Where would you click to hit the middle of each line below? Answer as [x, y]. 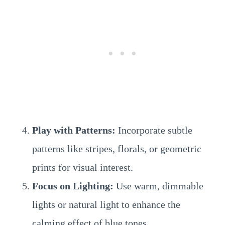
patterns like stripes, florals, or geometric [117, 149]
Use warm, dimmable [158, 186]
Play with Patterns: [74, 130]
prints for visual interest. [83, 167]
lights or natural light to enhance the [106, 204]
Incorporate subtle [154, 130]
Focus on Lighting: [73, 186]
